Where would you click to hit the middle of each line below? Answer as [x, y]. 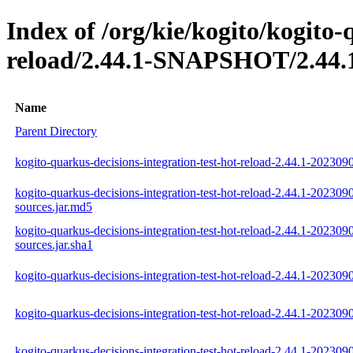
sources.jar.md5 [54, 206]
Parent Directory [56, 131]
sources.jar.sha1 [54, 244]
